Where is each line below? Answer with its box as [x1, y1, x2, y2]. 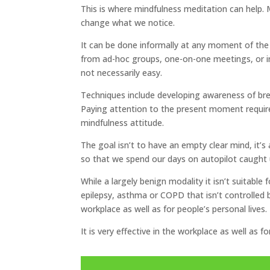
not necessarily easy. [81, 67, 163, 79]
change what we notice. [81, 17, 175, 29]
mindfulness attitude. [81, 117, 165, 129]
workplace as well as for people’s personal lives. [81, 203, 268, 215]
